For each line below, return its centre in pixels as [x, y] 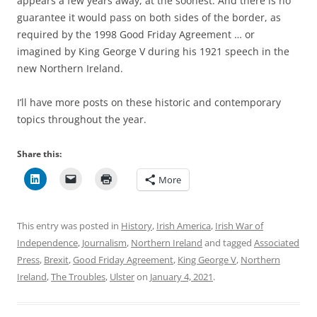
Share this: [39, 154]
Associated [277, 242]
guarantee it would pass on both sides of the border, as [149, 17]
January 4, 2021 [181, 276]
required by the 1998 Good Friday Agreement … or [136, 34]
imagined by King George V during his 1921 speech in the [153, 51]
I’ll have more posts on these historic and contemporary [149, 102]
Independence [47, 242]
